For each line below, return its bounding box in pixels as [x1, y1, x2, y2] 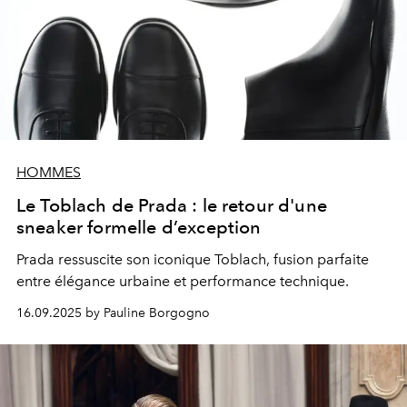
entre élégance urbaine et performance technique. [16, 272, 349, 290]
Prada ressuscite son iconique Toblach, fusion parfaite [16, 250, 369, 268]
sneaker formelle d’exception [16, 215, 262, 238]
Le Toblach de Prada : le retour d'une [16, 194, 327, 216]
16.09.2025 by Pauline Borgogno [16, 304, 210, 321]
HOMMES [16, 163, 81, 181]
